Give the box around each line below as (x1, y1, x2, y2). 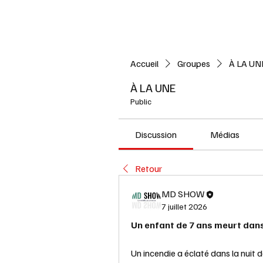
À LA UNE (130, 80, 176, 95)
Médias (210, 129, 240, 140)
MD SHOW (161, 188, 204, 200)
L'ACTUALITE (168, 13, 214, 23)
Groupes (177, 58, 210, 69)
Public (130, 96, 151, 106)
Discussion (135, 129, 177, 140)
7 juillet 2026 (161, 201, 207, 211)
